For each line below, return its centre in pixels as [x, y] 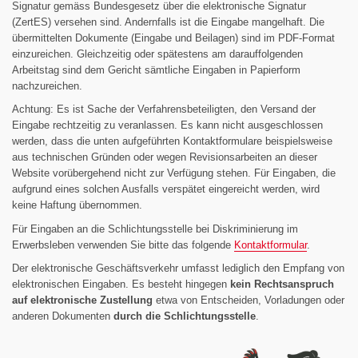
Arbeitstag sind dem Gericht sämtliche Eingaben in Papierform [156, 70]
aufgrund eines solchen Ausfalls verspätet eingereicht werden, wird [166, 189]
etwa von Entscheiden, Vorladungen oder [249, 300]
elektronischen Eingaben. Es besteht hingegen [121, 284]
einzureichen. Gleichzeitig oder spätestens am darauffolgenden [157, 54]
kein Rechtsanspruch [282, 284]
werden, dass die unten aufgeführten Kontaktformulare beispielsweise [172, 141]
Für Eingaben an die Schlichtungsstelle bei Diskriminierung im [155, 229]
